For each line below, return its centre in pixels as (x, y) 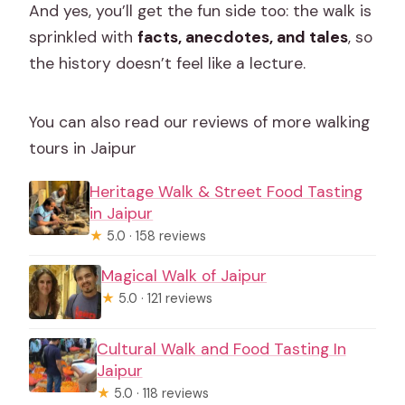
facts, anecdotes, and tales (243, 37)
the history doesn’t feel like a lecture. (168, 63)
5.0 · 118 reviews (159, 393)
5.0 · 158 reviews (155, 235)
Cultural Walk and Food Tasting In (221, 348)
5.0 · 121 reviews (164, 298)
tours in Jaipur (83, 148)
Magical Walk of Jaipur (184, 275)
